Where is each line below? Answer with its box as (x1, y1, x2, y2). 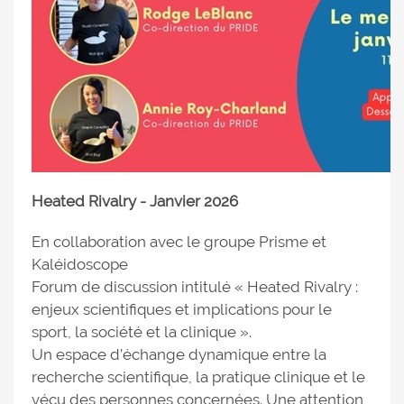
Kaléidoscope (32, 255, 128, 273)
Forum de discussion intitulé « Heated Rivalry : (32, 278, 358, 296)
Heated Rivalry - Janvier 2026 (32, 192, 238, 210)
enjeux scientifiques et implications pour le (32, 300, 332, 318)
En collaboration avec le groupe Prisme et (32, 233, 326, 251)
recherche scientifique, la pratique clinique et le (32, 368, 365, 386)
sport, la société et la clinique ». (32, 323, 252, 341)
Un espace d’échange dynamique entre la (32, 345, 326, 363)
